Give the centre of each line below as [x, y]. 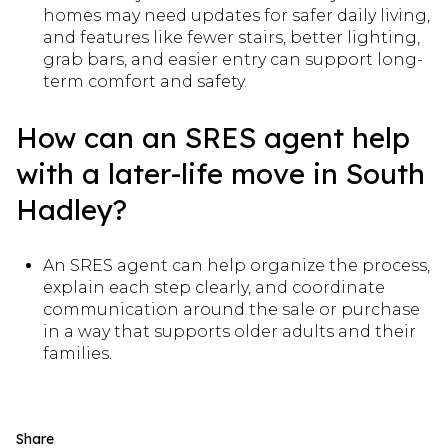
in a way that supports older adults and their [229, 331]
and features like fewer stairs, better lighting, [231, 38]
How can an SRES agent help [213, 138]
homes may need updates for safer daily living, [236, 16]
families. [77, 353]
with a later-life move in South [220, 174]
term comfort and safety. [144, 82]
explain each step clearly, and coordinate [213, 287]
